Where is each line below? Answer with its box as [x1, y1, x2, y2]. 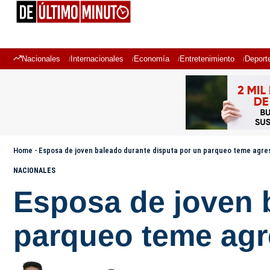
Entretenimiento [180, 54, 234, 63]
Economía [134, 54, 169, 63]
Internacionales [71, 54, 124, 63]
